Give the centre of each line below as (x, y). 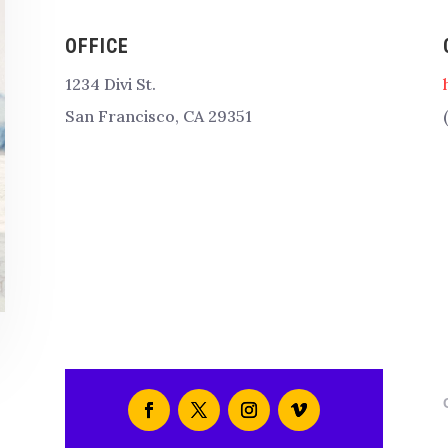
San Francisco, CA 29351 (158, 116)
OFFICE (96, 46)
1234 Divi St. (110, 84)
